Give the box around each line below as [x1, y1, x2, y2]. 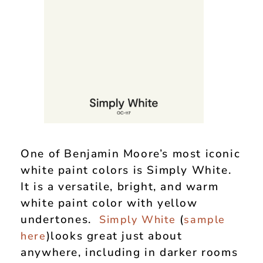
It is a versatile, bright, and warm [21, 178, 219, 194]
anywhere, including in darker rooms [21, 244, 238, 260]
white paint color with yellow [21, 195, 198, 211]
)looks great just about [46, 228, 183, 244]
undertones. [21, 211, 100, 227]
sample [184, 212, 226, 227]
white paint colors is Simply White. [21, 162, 232, 178]
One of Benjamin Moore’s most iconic [21, 146, 241, 161]
